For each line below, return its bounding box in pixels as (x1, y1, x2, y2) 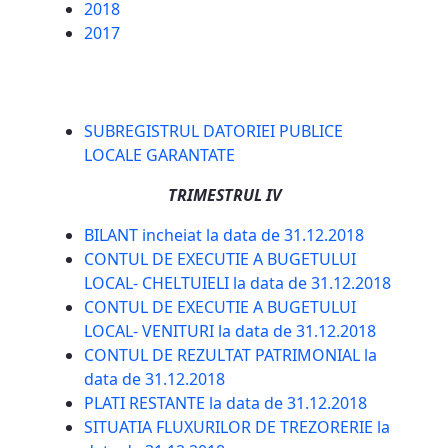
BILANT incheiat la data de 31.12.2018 (84, 224, 364, 247)
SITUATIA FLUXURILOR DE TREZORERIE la (84, 416, 390, 439)
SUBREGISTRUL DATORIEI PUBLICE (84, 120, 343, 143)
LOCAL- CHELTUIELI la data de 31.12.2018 (84, 272, 391, 295)
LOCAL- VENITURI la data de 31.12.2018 (84, 320, 376, 343)
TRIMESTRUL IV (167, 184, 281, 207)
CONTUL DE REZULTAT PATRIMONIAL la (84, 344, 377, 367)
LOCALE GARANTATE (84, 144, 235, 167)
